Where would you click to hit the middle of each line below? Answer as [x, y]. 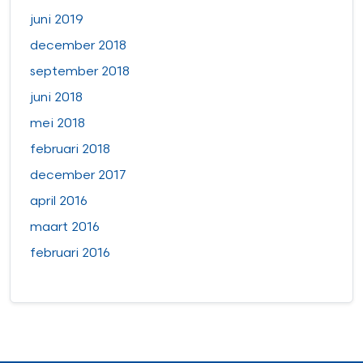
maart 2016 [65, 228]
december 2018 [78, 46]
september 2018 [80, 72]
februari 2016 [70, 254]
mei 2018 [58, 124]
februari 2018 [70, 150]
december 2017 [78, 176]
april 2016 [59, 202]
